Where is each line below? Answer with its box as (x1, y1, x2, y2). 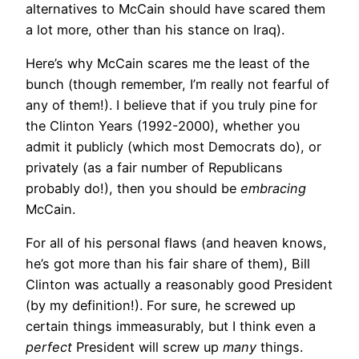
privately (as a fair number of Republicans (26, 159, 283, 175)
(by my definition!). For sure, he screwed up (26, 297, 296, 314)
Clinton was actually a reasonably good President (26, 276, 333, 293)
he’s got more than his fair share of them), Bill (26, 256, 310, 272)
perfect (26, 339, 72, 356)
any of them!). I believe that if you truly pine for (26, 96, 317, 113)
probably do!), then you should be (26, 179, 240, 196)
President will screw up (72, 339, 223, 356)
